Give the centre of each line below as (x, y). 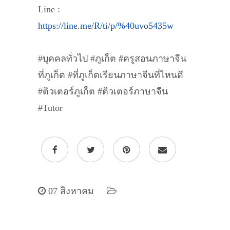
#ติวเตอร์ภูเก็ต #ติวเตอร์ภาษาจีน (103, 91)
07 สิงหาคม (70, 191)
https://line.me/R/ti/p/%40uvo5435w (106, 26)
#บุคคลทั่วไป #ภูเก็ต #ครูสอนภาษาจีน (112, 59)
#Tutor (50, 108)
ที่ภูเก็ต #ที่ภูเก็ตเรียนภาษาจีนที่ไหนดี (111, 75)
